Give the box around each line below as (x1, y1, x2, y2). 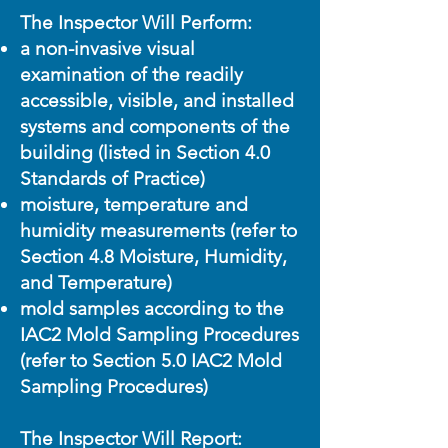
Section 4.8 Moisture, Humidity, (20, 245, 287, 268)
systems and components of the (20, 115, 290, 138)
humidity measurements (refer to (20, 219, 297, 242)
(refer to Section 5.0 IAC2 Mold (20, 349, 282, 372)
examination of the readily (20, 63, 243, 86)
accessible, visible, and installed (20, 89, 294, 112)
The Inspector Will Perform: (20, 11, 252, 34)
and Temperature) (20, 271, 172, 294)
